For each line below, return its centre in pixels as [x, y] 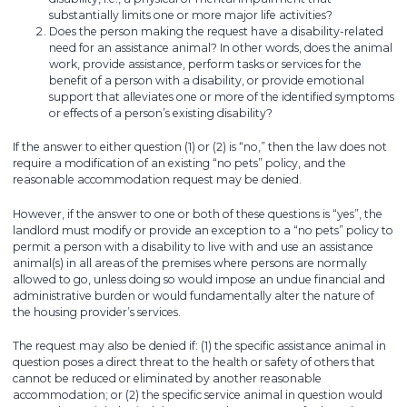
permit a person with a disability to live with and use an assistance [193, 246]
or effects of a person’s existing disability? [161, 113]
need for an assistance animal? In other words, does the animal [221, 47]
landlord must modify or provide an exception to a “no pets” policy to [203, 230]
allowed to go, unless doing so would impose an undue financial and [199, 279]
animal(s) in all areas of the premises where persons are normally [190, 263]
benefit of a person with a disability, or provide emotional [207, 80]
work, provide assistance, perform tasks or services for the [205, 64]
